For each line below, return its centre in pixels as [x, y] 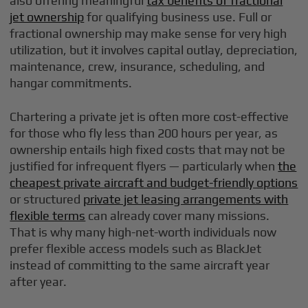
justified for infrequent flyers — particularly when [144, 166]
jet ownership [47, 17]
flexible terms [48, 216]
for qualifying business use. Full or [178, 17]
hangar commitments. [71, 83]
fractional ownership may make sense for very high [148, 34]
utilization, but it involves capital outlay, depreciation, [154, 50]
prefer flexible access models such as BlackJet [136, 249]
